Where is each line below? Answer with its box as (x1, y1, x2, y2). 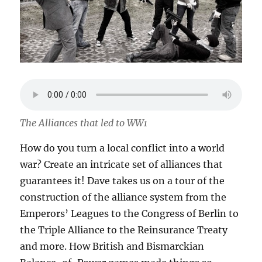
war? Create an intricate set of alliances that (20, 158, 223, 170)
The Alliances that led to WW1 (20, 116, 148, 129)
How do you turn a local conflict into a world (20, 142, 225, 154)
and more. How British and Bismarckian (20, 240, 205, 252)
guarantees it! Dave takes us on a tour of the (20, 174, 225, 187)
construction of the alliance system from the (20, 191, 227, 203)
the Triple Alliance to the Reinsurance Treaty (20, 223, 228, 236)
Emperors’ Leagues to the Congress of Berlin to (20, 207, 239, 219)
